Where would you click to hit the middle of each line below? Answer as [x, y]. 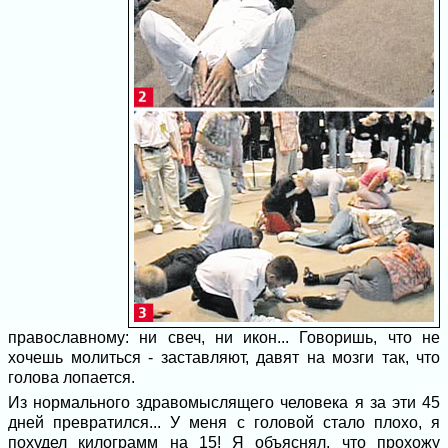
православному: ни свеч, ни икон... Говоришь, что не [224, 337]
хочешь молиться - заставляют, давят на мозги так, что [224, 357]
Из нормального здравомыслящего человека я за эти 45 [224, 402]
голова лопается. [71, 377]
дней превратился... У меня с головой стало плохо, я [224, 422]
